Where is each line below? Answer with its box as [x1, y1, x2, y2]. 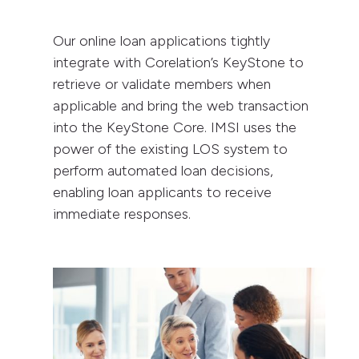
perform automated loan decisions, [53, 161, 274, 179]
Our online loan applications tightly [53, 31, 271, 50]
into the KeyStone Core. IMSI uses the [53, 118, 297, 136]
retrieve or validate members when [53, 75, 272, 93]
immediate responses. [53, 204, 192, 223]
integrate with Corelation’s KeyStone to [53, 53, 305, 71]
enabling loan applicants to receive [53, 183, 272, 201]
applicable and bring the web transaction [53, 96, 309, 115]
